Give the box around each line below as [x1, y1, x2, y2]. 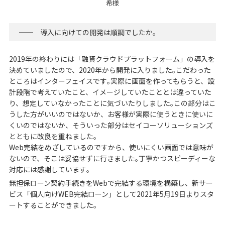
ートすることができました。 [9, 199, 100, 210]
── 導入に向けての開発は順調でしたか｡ [19, 27, 156, 37]
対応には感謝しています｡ [9, 164, 90, 174]
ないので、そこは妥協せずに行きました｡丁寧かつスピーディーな [9, 153, 215, 163]
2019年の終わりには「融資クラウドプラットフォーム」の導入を [9, 53, 215, 64]
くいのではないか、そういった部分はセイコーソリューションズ [9, 120, 213, 130]
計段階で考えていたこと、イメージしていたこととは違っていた [9, 86, 211, 97]
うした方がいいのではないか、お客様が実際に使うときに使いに [9, 108, 213, 119]
